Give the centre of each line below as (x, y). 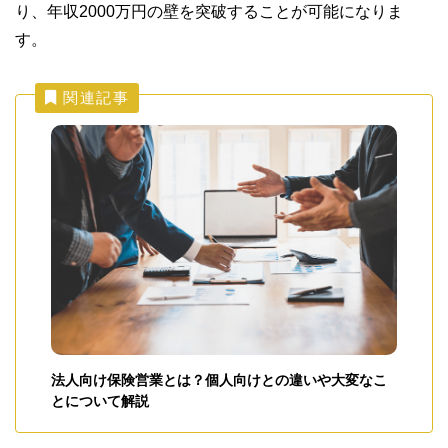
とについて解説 (100, 401)
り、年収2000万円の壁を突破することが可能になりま (209, 11)
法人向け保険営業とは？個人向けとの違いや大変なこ (219, 380)
